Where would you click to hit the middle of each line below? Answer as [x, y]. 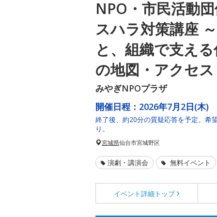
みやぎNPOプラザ [131, 88]
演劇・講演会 [128, 163]
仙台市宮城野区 [139, 143]
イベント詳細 [134, 194]
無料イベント [189, 163]
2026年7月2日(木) [174, 107]
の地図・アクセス [155, 70]
